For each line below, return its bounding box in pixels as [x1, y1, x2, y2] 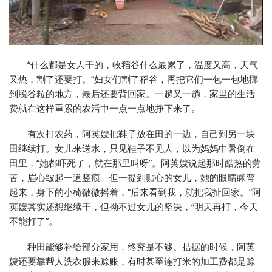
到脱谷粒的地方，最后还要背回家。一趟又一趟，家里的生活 [9, 87, 255, 100]
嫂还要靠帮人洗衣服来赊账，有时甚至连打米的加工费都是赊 [9, 255, 255, 268]
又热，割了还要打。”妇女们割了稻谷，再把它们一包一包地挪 [9, 73, 258, 86]
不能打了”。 [9, 215, 58, 228]
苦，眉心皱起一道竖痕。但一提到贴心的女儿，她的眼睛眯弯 [9, 171, 255, 184]
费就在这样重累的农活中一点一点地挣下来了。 [9, 102, 200, 115]
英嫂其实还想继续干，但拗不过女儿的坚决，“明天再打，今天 [9, 200, 258, 213]
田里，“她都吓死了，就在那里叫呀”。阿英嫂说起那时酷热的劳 [9, 157, 261, 169]
